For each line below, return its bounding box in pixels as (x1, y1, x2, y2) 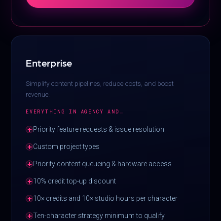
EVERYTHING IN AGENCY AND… (26, 109, 123, 115)
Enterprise (26, 57, 73, 69)
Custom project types (33, 143, 100, 151)
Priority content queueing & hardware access (33, 160, 172, 168)
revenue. (26, 90, 50, 99)
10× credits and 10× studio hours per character (33, 194, 178, 203)
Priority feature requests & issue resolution (33, 125, 165, 134)
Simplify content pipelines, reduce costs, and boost (26, 79, 174, 88)
